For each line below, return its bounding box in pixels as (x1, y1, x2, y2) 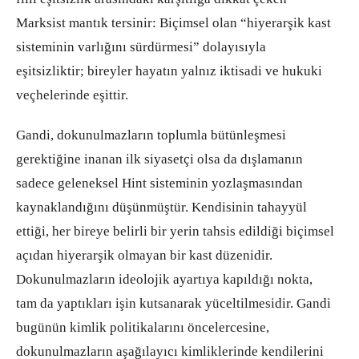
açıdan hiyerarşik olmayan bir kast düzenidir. (16, 247, 272, 263)
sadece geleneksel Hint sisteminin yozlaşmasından (16, 175, 303, 191)
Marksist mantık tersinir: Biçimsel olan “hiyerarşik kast (16, 14, 331, 30)
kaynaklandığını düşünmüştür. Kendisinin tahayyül (16, 199, 307, 215)
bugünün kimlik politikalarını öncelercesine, (16, 319, 269, 335)
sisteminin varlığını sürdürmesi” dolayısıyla (16, 38, 266, 54)
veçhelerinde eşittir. (16, 87, 128, 103)
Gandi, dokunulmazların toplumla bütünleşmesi (16, 127, 286, 143)
